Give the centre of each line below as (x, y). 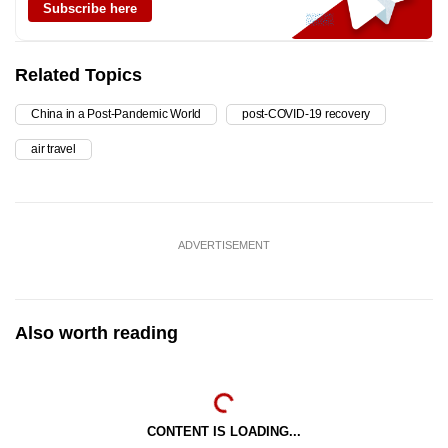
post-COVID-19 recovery (306, 113)
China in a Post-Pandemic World (116, 113)
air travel (53, 148)
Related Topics (78, 74)
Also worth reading (96, 332)
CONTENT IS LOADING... (224, 431)
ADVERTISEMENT (224, 244)
